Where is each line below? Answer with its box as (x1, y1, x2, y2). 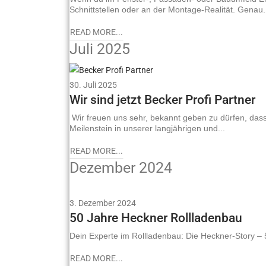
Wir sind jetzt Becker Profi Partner (69, 92, 255, 107)
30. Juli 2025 (69, 80, 117, 90)
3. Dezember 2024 (69, 198, 136, 208)
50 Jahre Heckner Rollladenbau (69, 210, 242, 225)
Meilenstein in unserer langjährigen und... (69, 123, 225, 133)
